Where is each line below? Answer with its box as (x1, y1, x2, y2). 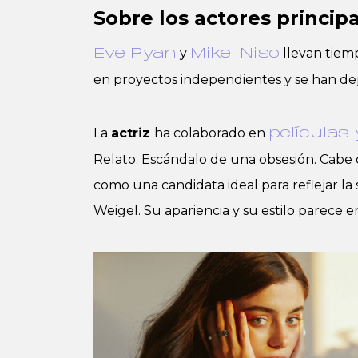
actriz (111, 125, 154, 141)
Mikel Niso (190, 46, 280, 62)
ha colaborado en (154, 125, 268, 141)
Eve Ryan (93, 46, 177, 62)
